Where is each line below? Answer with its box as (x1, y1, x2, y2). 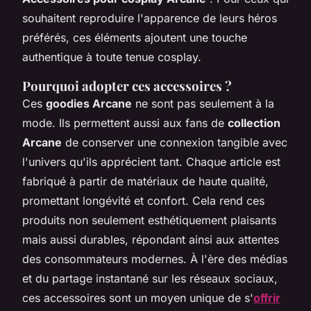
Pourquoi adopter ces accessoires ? (22, 76, 232, 94)
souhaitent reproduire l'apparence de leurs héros (22, 10, 277, 25)
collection (228, 115, 280, 130)
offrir (253, 290, 280, 305)
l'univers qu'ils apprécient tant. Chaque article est (22, 154, 280, 169)
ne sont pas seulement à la (132, 96, 274, 110)
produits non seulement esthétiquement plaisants (22, 212, 276, 227)
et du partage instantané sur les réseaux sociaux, (22, 271, 278, 285)
